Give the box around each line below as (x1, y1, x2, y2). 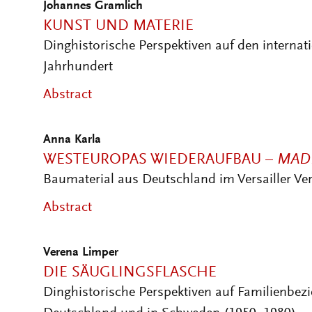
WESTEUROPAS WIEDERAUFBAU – (43, 153, 277, 168)
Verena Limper (43, 247, 118, 259)
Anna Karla (43, 134, 101, 146)
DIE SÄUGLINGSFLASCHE (43, 265, 217, 281)
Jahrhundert (43, 60, 113, 74)
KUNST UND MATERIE (43, 19, 194, 34)
